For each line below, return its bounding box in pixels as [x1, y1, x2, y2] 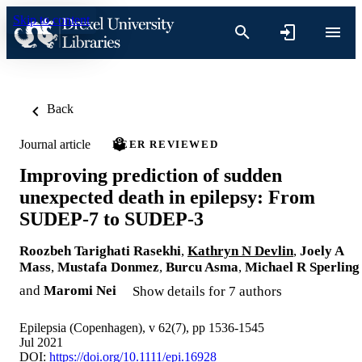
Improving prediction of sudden [19, 164, 282, 186]
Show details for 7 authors [133, 283, 282, 299]
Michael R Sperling [245, 259, 360, 275]
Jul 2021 [19, 335, 63, 349]
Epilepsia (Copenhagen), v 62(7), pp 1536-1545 [19, 320, 264, 335]
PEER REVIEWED [112, 138, 219, 150]
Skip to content [13, 13, 90, 27]
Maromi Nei [44, 282, 116, 298]
